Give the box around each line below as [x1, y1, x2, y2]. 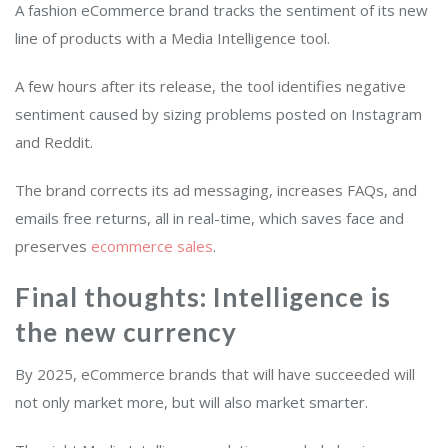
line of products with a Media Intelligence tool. [15, 27, 334, 48]
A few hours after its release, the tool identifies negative [15, 75, 406, 96]
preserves [15, 235, 91, 256]
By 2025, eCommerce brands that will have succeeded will [15, 363, 415, 384]
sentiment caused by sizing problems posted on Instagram [15, 103, 422, 124]
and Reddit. [15, 131, 97, 152]
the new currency [15, 315, 237, 348]
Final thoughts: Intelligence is [15, 280, 391, 313]
